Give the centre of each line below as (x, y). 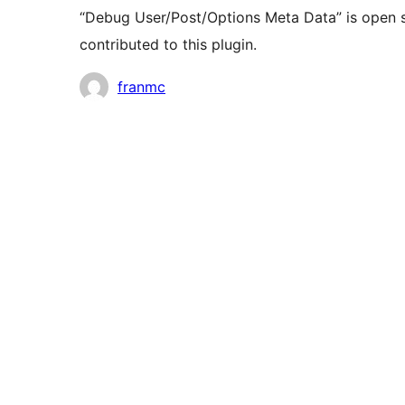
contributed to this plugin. (168, 44)
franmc (141, 86)
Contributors (122, 85)
